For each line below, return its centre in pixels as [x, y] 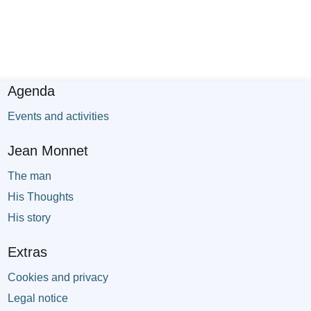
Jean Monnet [48, 151]
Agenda [31, 91]
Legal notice [37, 299]
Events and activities [58, 117]
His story [29, 218]
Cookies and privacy [58, 278]
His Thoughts [40, 197]
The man [29, 176]
